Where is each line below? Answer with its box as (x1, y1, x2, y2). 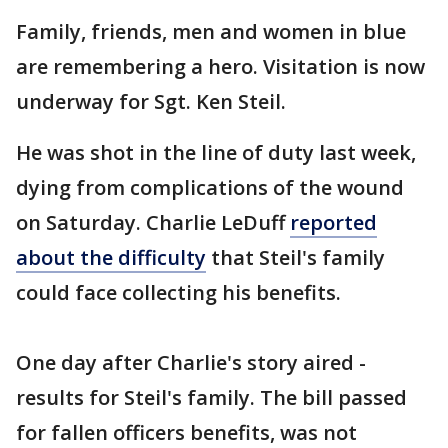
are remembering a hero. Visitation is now (16, 53, 425, 80)
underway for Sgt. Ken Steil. (16, 88, 286, 115)
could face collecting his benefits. (16, 279, 341, 306)
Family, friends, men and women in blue (16, 18, 406, 45)
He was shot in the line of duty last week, (16, 139, 416, 166)
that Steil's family (206, 244, 385, 271)
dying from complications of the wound (16, 174, 404, 201)
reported (290, 209, 377, 236)
